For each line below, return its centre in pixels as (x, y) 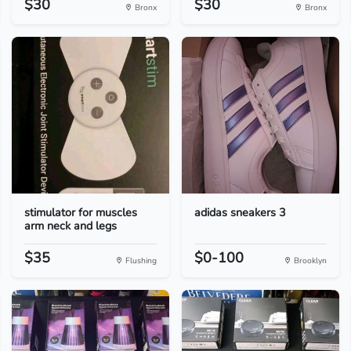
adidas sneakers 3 (240, 212)
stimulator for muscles (80, 212)
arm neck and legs (70, 226)
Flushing (139, 261)
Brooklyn (309, 261)
